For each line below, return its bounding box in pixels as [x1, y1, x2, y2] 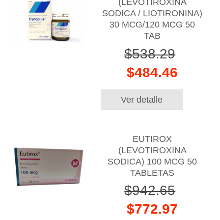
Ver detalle [121, 94, 163, 105]
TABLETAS [130, 167, 175, 178]
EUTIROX [133, 134, 172, 144]
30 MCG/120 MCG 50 [110, 20, 195, 30]
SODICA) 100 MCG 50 [108, 156, 197, 166]
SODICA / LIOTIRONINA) [102, 8, 203, 19]
